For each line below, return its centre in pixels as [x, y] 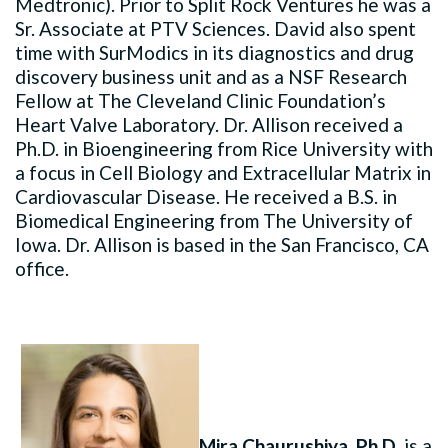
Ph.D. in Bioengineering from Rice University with [224, 148]
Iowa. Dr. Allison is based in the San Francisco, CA [222, 244]
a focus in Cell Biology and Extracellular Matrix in [223, 172]
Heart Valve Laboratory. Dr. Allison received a [209, 124]
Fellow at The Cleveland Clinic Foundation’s [200, 100]
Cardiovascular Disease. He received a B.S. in [206, 196]
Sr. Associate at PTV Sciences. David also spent [215, 28]
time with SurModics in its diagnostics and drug [214, 52]
